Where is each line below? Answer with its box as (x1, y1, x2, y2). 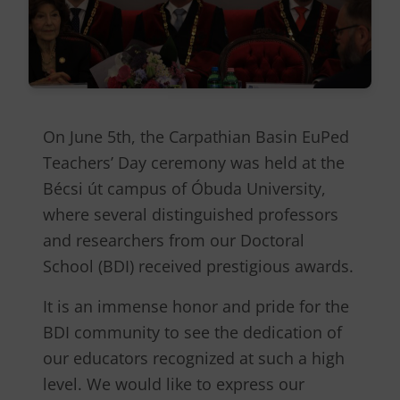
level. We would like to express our (43, 373, 304, 396)
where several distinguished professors (43, 204, 338, 226)
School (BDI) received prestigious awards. (43, 255, 354, 278)
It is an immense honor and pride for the (43, 296, 349, 318)
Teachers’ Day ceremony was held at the (43, 152, 345, 174)
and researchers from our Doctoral (43, 229, 304, 252)
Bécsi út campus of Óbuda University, (43, 178, 326, 200)
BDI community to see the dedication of (43, 321, 342, 344)
